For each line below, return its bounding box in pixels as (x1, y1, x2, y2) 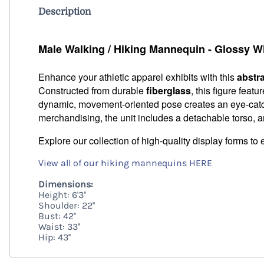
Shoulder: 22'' (38, 200, 95, 212)
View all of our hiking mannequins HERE (38, 157, 212, 169)
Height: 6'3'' (38, 189, 86, 201)
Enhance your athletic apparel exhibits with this (38, 70, 237, 84)
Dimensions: (38, 179, 93, 190)
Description (38, 6, 91, 18)
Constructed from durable (38, 84, 146, 98)
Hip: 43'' (38, 232, 71, 243)
